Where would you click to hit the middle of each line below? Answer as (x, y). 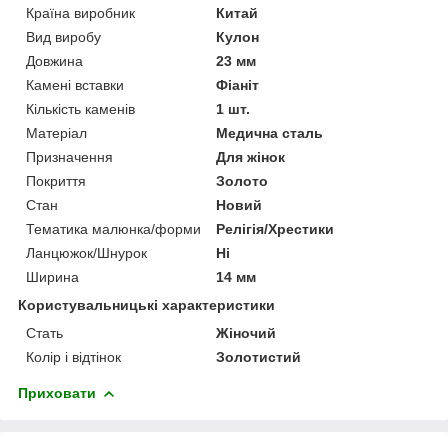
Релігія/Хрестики (275, 228)
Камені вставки (75, 84)
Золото (242, 180)
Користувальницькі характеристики (146, 304)
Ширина (52, 276)
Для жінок (251, 156)
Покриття (56, 180)
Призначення (69, 156)
